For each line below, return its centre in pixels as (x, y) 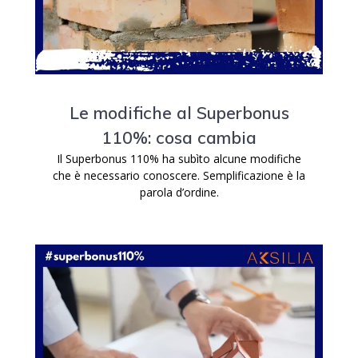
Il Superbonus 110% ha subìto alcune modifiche (179, 159)
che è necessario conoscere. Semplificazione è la (179, 175)
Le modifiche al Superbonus (179, 113)
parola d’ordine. (179, 192)
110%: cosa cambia (179, 137)
